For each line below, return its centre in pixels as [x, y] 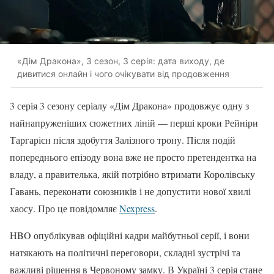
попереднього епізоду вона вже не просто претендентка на [133, 157]
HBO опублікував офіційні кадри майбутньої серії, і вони [130, 235]
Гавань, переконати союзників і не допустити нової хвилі [130, 191]
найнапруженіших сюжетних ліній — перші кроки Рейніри [134, 122]
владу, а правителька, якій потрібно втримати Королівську [132, 174]
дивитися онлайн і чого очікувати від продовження [123, 74]
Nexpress [137, 208]
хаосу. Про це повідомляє [65, 208]
